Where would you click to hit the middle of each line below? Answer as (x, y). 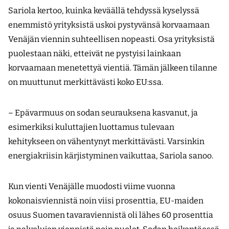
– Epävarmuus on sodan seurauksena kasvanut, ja (103, 113)
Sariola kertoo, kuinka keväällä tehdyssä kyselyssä (104, 11)
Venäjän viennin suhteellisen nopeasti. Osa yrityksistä (111, 39)
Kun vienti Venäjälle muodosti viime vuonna (92, 187)
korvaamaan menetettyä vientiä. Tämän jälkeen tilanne (113, 68)
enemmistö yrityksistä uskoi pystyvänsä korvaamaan (109, 25)
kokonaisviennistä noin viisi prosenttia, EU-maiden (106, 201)
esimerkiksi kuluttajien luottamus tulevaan (91, 127)
